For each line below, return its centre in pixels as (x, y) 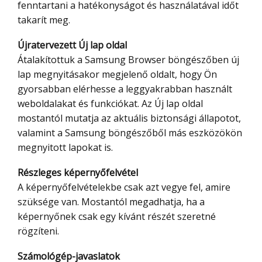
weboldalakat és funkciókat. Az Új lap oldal (110, 104)
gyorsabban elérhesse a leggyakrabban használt (125, 89)
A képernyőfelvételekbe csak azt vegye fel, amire (124, 187)
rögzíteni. (38, 231)
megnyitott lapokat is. (65, 148)
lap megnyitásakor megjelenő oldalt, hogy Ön (117, 75)
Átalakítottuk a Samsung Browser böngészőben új (128, 60)
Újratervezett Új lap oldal (76, 45)
